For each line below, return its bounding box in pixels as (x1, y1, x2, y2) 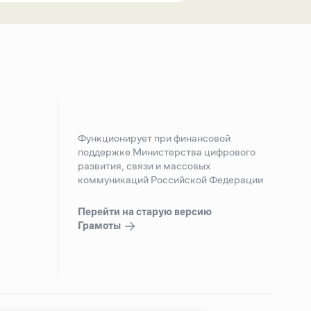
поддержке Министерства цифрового (78, 146, 255, 158)
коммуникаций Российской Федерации (78, 174, 263, 186)
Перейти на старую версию (78, 205, 212, 218)
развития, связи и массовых (78, 160, 210, 172)
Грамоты (78, 219, 123, 232)
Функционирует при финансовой (78, 132, 230, 144)
